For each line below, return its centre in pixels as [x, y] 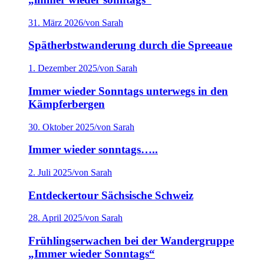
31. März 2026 [56, 22]
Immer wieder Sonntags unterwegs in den [128, 91]
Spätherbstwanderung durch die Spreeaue [130, 45]
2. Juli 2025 [50, 173]
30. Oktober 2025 [61, 127]
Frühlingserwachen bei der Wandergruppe [131, 241]
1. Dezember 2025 [63, 68]
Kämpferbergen [67, 104]
